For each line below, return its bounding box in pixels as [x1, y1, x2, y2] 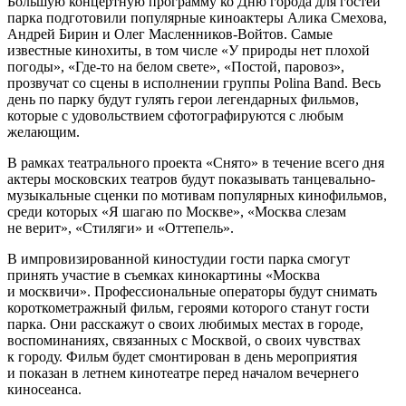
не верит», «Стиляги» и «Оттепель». [7, 219, 234, 236]
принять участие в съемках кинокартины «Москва [7, 266, 320, 283]
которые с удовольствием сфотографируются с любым [7, 107, 343, 123]
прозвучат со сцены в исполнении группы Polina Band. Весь [7, 74, 381, 91]
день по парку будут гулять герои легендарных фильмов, [7, 91, 359, 107]
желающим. [7, 123, 80, 140]
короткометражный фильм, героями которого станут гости [7, 299, 370, 315]
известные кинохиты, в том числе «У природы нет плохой [7, 42, 370, 58]
